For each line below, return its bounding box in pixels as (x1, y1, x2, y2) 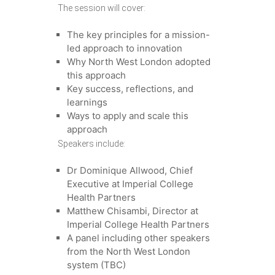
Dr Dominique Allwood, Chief (67, 165, 193, 177)
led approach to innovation (67, 42, 182, 55)
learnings (67, 96, 107, 109)
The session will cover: (58, 3, 145, 14)
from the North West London (67, 246, 190, 258)
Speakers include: (58, 139, 125, 149)
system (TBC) (67, 259, 126, 271)
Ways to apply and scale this (67, 110, 188, 122)
